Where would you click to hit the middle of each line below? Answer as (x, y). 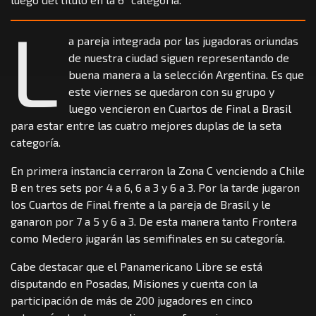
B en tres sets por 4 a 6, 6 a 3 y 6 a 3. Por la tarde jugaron (155, 187)
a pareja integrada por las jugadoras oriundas (184, 40)
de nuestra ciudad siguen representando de (179, 57)
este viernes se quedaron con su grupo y (172, 91)
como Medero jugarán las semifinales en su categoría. (148, 238)
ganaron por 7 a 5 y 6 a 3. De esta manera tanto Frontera (154, 221)
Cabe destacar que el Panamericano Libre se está (136, 266)
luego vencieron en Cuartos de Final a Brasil (180, 108)
